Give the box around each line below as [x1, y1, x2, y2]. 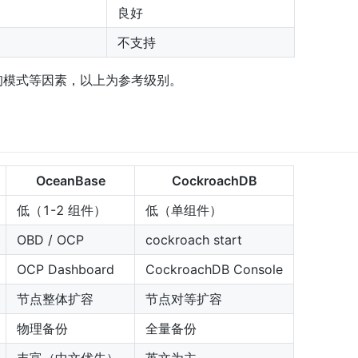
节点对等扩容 [145, 290, 222, 307]
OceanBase [35, 172, 105, 189]
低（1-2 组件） [17, 201, 106, 218]
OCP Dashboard [17, 261, 114, 277]
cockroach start [145, 231, 242, 248]
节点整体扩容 [17, 290, 93, 307]
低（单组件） [145, 201, 222, 218]
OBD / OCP [17, 231, 84, 248]
